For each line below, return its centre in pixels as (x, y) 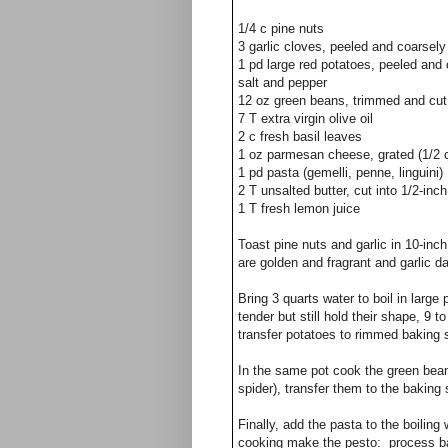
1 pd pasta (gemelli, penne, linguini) (340, 173)
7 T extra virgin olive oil (305, 119)
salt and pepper (282, 83)
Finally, (260, 425)
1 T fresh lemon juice (299, 209)
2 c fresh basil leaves (300, 137)
